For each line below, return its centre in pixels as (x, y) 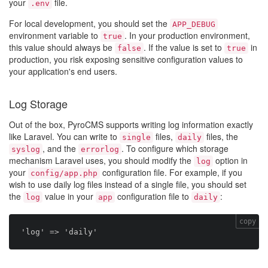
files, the (221, 136)
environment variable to (55, 35)
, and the (60, 148)
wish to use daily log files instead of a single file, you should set (128, 184)
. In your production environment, (187, 35)
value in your (69, 196)
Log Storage (38, 103)
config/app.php (64, 173)
